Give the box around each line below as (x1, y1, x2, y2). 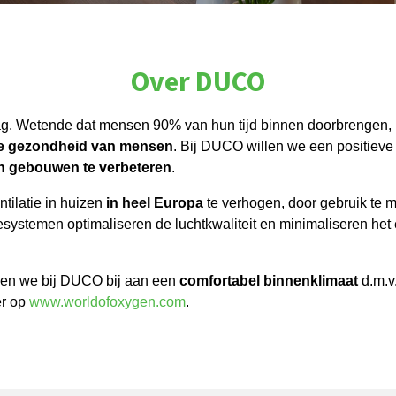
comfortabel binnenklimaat (179, 273, 358, 288)
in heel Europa (106, 195, 203, 210)
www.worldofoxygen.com (29, 294, 186, 309)
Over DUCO (131, 62, 265, 103)
